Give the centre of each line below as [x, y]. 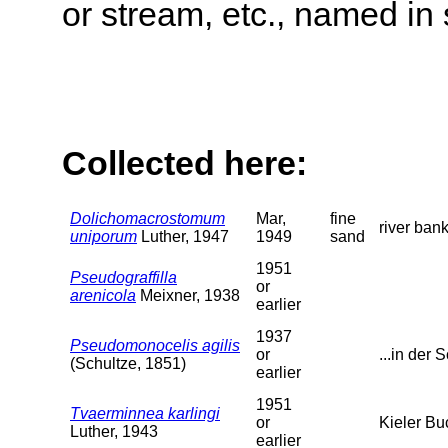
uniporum [103, 236]
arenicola [103, 295]
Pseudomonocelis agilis [155, 345]
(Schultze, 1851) [128, 363]
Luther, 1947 [183, 236]
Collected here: [184, 163]
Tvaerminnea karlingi [145, 413]
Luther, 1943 [114, 431]
